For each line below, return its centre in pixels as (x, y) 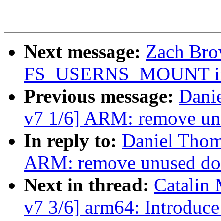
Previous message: (101, 96)
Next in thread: (89, 185)
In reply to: (73, 141)
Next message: (85, 52)
